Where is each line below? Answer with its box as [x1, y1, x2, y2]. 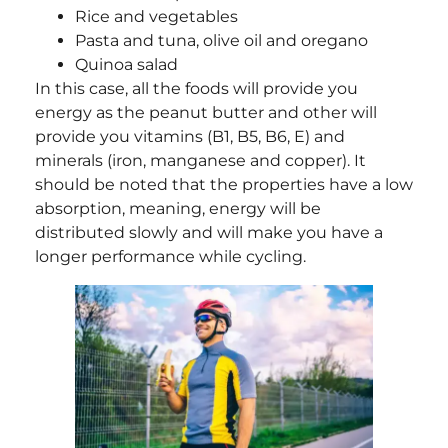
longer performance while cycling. [35, 246, 306, 266]
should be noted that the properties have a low [35, 174, 413, 194]
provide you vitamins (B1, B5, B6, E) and [35, 126, 345, 146]
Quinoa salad [75, 54, 186, 74]
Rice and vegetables [75, 6, 238, 26]
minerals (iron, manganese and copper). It [35, 150, 366, 170]
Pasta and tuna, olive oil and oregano [75, 30, 368, 50]
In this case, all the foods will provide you [35, 78, 358, 98]
